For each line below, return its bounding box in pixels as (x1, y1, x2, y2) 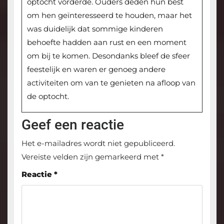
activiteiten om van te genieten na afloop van (26, 78, 195, 88)
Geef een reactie (21, 116, 124, 133)
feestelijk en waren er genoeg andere (26, 64, 165, 74)
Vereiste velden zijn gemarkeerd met (21, 152, 161, 162)
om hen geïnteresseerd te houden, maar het (26, 10, 192, 20)
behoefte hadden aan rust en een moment (26, 37, 186, 47)
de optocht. (26, 91, 69, 101)
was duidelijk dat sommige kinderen (26, 24, 163, 34)
